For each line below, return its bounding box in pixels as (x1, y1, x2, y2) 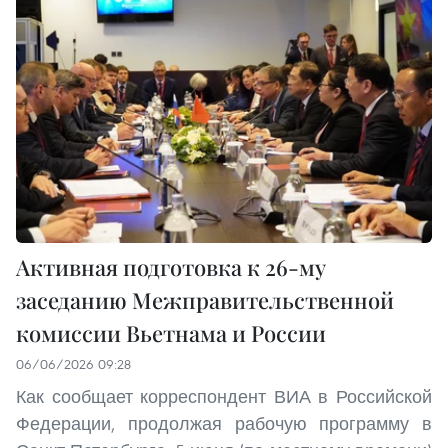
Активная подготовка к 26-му (16, 251, 326, 282)
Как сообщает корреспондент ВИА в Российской (16, 384, 432, 408)
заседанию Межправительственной (16, 284, 394, 315)
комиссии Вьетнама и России (16, 317, 326, 348)
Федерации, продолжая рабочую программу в (16, 411, 432, 435)
